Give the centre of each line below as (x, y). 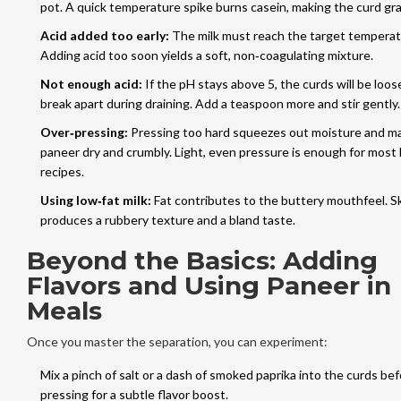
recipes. (62, 171)
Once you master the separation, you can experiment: (177, 341)
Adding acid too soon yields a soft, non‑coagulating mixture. (206, 55)
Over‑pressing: (84, 132)
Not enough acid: (91, 83)
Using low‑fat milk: (95, 200)
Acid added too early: (104, 35)
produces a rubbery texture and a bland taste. (167, 219)
